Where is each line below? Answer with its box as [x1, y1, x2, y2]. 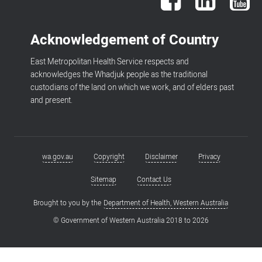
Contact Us [137, 174, 171, 185]
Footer [14, 156, 52, 175]
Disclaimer [144, 151, 178, 162]
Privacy [198, 151, 220, 162]
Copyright [93, 151, 125, 162]
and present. [30, 94, 73, 106]
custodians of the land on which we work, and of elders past [30, 81, 234, 94]
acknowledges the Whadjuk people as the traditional [30, 68, 208, 81]
